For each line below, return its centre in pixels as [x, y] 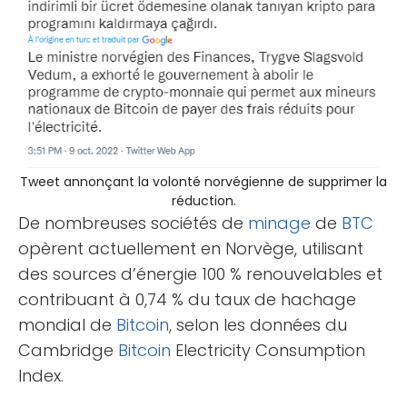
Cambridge [68, 350]
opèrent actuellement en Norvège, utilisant [191, 248]
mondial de [67, 324]
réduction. [203, 200]
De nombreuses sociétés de [133, 223]
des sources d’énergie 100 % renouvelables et [200, 273]
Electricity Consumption [268, 350]
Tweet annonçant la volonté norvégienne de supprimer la [203, 181]
